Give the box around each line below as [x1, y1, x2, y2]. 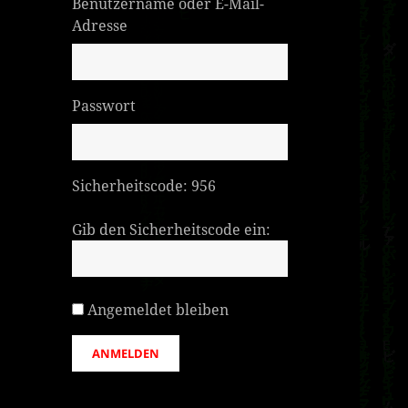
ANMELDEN [92, 344, 160, 362]
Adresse [72, 15, 128, 36]
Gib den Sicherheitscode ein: [72, 219, 271, 240]
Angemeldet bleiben [87, 299, 229, 320]
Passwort [72, 95, 137, 116]
